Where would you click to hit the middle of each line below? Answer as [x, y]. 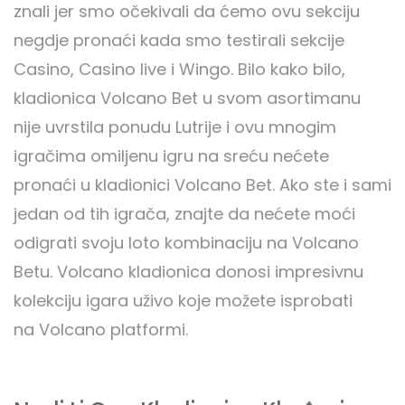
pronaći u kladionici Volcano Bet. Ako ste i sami [202, 185]
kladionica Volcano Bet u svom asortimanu [187, 99]
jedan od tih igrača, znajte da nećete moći [184, 214]
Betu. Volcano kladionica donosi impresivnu [188, 272]
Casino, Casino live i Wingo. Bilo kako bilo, [179, 70]
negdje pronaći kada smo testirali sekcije [179, 41]
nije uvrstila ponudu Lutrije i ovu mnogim [175, 127]
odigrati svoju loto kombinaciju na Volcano [186, 243]
